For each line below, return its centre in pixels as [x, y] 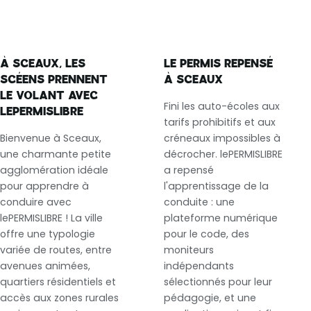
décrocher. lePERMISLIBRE [223, 154]
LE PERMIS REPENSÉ [218, 65]
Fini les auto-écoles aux [222, 106]
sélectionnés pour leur [218, 281]
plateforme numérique [221, 218]
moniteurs [189, 250]
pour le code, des [207, 234]
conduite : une [199, 202]
